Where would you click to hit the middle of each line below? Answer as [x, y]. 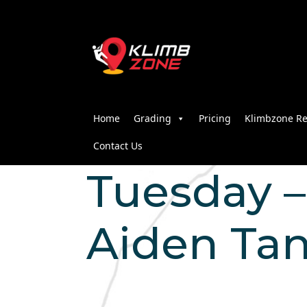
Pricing [215, 119]
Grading [152, 119]
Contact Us [118, 146]
